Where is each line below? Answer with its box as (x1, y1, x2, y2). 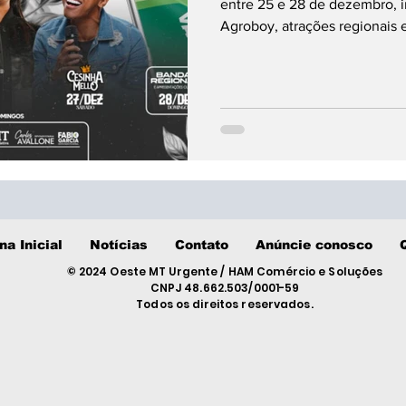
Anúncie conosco (256, 237, 372, 252)
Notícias (90, 237, 148, 252)
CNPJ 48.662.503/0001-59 (150, 279, 300, 295)
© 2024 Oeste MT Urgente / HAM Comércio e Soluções (66, 263, 383, 279)
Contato (175, 237, 228, 252)
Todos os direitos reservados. (136, 295, 314, 312)
